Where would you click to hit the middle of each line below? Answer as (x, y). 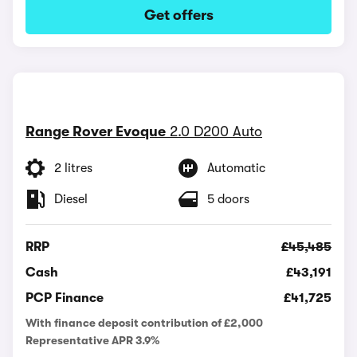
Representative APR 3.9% (92, 340)
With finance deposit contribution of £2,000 (144, 322)
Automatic (236, 168)
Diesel (71, 199)
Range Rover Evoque (96, 131)
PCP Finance (65, 298)
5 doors (228, 199)
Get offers (178, 15)
